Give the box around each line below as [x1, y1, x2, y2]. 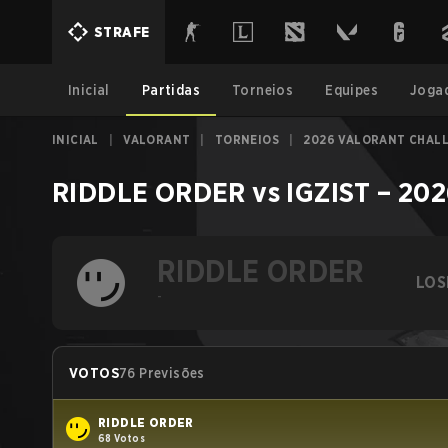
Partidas [141, 82, 201, 98]
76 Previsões [119, 365, 205, 381]
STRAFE [94, 24, 150, 40]
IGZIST [286, 175, 371, 209]
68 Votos [98, 431, 146, 444]
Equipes [325, 82, 379, 98]
